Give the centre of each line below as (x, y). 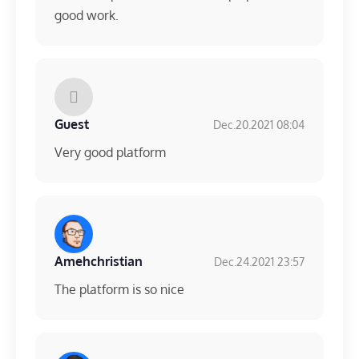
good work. (87, 16)
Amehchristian (99, 262)
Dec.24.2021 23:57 (259, 261)
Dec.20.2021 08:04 (259, 124)
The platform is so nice (119, 290)
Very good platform (110, 153)
